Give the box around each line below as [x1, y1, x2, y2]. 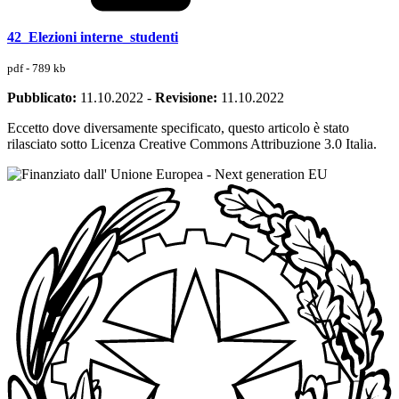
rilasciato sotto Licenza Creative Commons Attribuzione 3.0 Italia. [7, 136, 377, 152]
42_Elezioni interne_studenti [7, 29, 178, 45]
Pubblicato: [7, 90, 77, 106]
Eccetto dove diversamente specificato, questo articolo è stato [7, 120, 349, 136]
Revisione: [155, 90, 217, 106]
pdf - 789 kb [7, 61, 66, 76]
